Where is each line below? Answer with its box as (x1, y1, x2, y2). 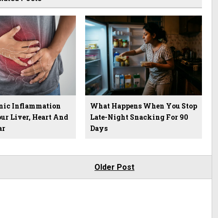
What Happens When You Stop (90, 101, 197, 110)
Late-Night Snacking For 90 (90, 112, 188, 122)
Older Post (94, 162, 135, 172)
